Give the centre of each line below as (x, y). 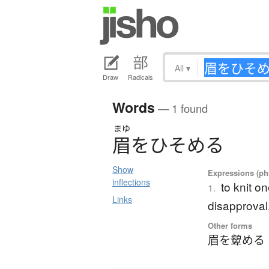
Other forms (230, 226)
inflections (131, 182)
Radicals (141, 77)
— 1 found (181, 108)
